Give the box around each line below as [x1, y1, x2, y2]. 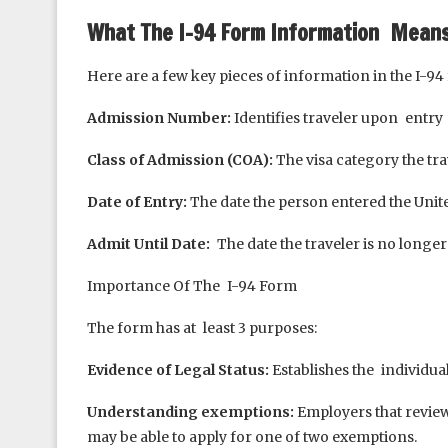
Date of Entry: [87, 193, 187, 211]
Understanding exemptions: [87, 403, 294, 421]
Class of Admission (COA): [87, 151, 273, 169]
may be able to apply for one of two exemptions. [87, 428, 417, 446]
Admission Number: [87, 109, 231, 127]
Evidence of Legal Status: [87, 361, 269, 379]
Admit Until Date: [87, 235, 217, 253]
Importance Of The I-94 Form [87, 277, 297, 295]
